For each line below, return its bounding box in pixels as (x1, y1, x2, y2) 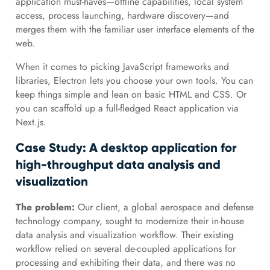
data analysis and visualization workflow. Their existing (15, 227, 234, 242)
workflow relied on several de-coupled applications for (15, 241, 236, 256)
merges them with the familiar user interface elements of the (15, 22, 254, 36)
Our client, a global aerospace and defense (77, 199, 254, 214)
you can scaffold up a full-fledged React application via (15, 101, 239, 115)
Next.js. (15, 115, 46, 129)
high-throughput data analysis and (15, 156, 221, 172)
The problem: (15, 199, 78, 214)
